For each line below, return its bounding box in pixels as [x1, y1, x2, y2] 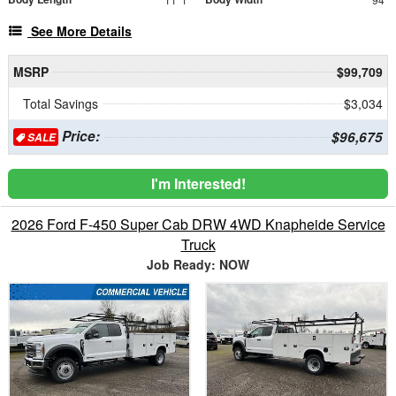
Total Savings [23, 95, 98, 113]
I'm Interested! [150, 173, 246, 194]
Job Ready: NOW [147, 255, 249, 274]
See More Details [31, 22, 132, 41]
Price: [57, 126, 100, 147]
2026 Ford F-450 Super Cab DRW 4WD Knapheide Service [11, 214, 385, 235]
